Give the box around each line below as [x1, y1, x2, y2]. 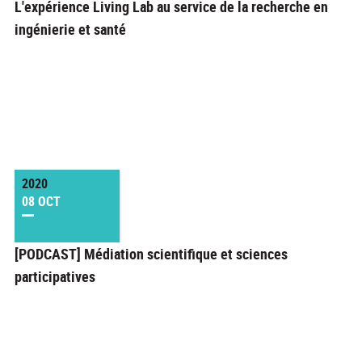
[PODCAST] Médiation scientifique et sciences [14, 244, 288, 264]
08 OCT [21, 192, 61, 211]
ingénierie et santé [14, 19, 126, 40]
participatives [14, 267, 95, 287]
